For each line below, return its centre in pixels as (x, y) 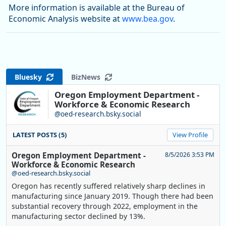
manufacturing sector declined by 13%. (78, 216)
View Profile (190, 135)
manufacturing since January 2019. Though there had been (112, 196)
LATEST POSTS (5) (40, 135)
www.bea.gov (148, 19)
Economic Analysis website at (65, 19)
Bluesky (30, 77)
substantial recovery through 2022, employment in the (105, 206)
